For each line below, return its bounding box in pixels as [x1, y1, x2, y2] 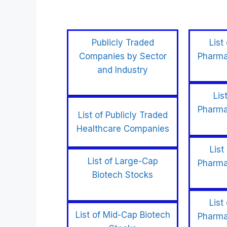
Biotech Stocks [92, 170, 153, 180]
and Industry [97, 64, 148, 75]
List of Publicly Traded [78, 110, 168, 120]
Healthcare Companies [76, 124, 169, 134]
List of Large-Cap [87, 156, 158, 166]
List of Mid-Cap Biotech [75, 209, 170, 220]
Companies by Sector [79, 51, 167, 61]
